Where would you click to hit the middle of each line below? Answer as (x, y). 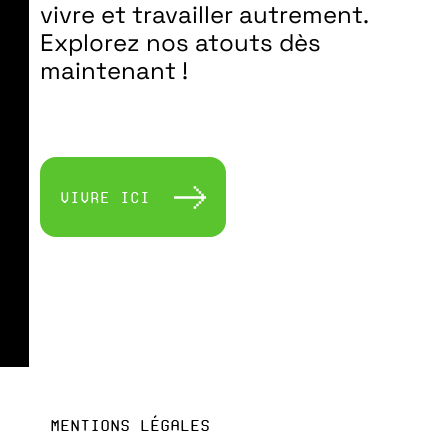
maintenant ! (114, 70)
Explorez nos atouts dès (180, 42)
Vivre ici (105, 197)
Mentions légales (130, 425)
